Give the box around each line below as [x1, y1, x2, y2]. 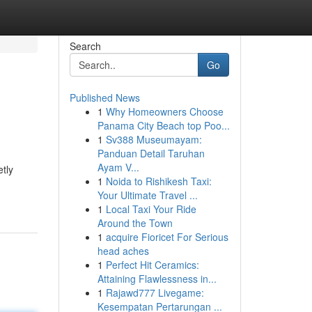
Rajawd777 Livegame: [105, 286, 204, 299]
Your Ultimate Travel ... [97, 188, 198, 202]
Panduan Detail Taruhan [97, 146, 205, 160]
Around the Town [97, 216, 173, 230]
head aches [97, 244, 149, 258]
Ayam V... [97, 160, 139, 174]
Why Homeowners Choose [105, 104, 224, 118]
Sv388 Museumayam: [105, 132, 202, 146]
